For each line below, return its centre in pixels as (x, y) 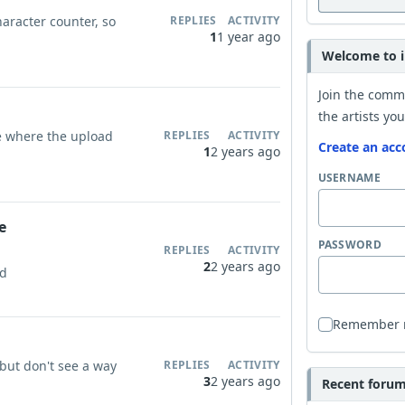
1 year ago (248, 37)
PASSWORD (349, 245)
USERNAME (349, 178)
